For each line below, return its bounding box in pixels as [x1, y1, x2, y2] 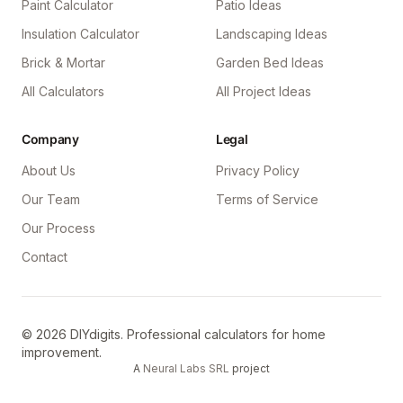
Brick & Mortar [22, 54, 105, 70]
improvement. [22, 344, 102, 360]
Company [22, 130, 79, 147]
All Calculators [22, 83, 104, 99]
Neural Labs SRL [143, 361, 229, 375]
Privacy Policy [216, 162, 300, 178]
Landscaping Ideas [216, 25, 327, 41]
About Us [22, 162, 76, 178]
